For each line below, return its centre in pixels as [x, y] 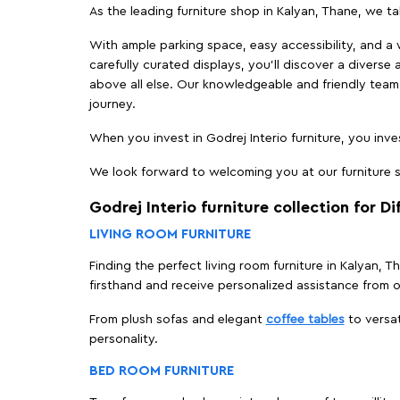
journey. [112, 105]
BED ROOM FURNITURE [161, 371]
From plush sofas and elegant [177, 320]
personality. [123, 340]
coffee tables [305, 320]
